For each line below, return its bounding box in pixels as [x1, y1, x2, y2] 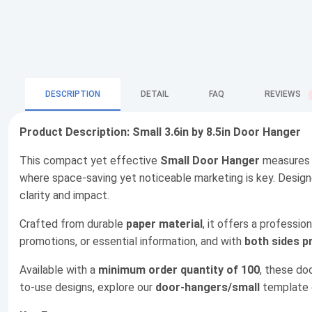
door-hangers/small [155, 281, 260, 295]
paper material [126, 217, 203, 231]
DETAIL [141, 89, 169, 100]
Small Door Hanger [160, 154, 260, 168]
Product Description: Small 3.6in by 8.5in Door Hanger [19, 125, 301, 139]
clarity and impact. [19, 189, 109, 203]
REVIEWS [265, 89, 303, 100]
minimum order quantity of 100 [98, 263, 260, 277]
